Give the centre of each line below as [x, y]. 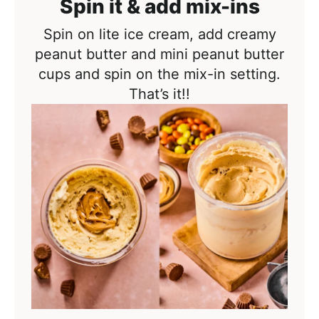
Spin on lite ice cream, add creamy [159, 35]
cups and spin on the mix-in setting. [159, 74]
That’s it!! [159, 94]
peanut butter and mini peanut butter [159, 54]
